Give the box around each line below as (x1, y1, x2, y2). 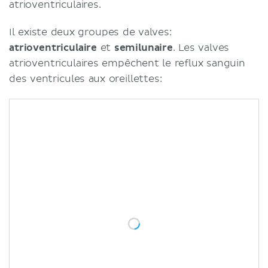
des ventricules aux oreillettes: (9, 72, 162, 85)
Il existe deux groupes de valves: (9, 26, 172, 38)
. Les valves (172, 41, 230, 54)
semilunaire (114, 41, 173, 54)
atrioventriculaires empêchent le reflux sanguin (9, 57, 245, 69)
